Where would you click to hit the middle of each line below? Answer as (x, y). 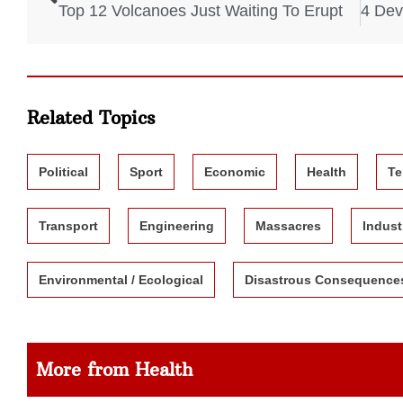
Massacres (288, 225)
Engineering (177, 225)
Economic (235, 171)
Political (63, 171)
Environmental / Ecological (121, 279)
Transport (68, 225)
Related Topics (91, 117)
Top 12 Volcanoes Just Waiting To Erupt (201, 11)
